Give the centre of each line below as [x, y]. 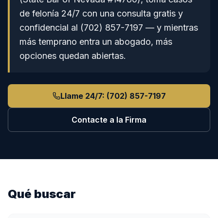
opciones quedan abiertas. [73, 56]
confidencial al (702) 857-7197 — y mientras [109, 27]
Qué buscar [42, 194]
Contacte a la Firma [109, 120]
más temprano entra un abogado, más [96, 42]
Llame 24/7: [83, 96]
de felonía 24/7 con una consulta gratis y [101, 13]
